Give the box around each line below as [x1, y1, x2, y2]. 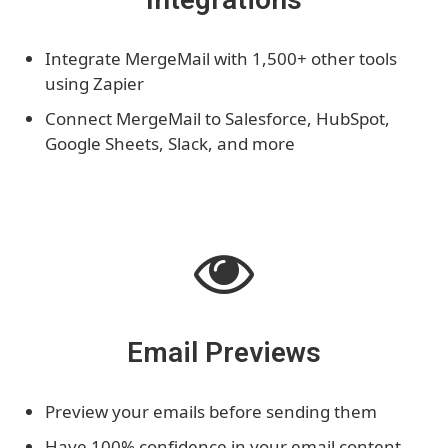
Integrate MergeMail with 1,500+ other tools [45, 46, 397, 70]
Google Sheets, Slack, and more [45, 131, 295, 155]
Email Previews [127, 335, 321, 369]
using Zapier [45, 71, 144, 95]
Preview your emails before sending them [45, 399, 377, 423]
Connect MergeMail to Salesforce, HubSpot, [45, 106, 390, 130]
